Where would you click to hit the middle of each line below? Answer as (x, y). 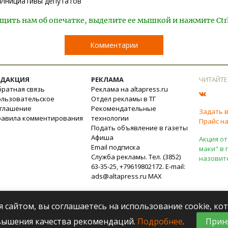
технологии (110, 118)
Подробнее (160, 221)
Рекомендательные (124, 108)
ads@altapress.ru (119, 176)
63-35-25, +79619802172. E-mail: (138, 166)
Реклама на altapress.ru (130, 89)
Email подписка (116, 147)
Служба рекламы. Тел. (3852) (136, 157)
